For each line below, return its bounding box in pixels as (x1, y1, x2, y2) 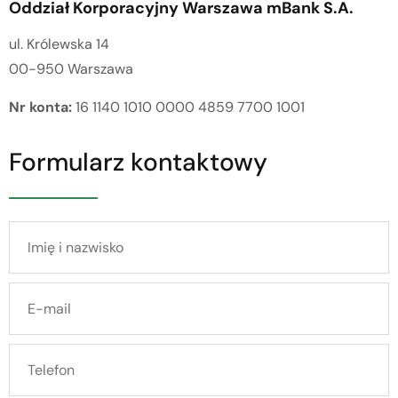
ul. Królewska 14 (9, 35, 109, 54)
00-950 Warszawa (9, 60, 133, 79)
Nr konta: (9, 97, 72, 116)
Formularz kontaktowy (9, 146, 267, 179)
